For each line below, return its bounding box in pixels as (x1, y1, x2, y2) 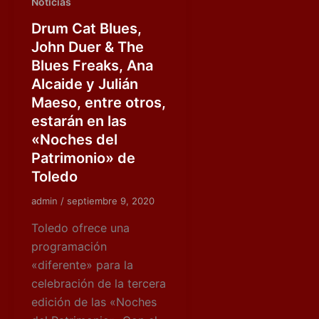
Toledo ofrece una (31, 220, 130, 235)
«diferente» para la (31, 257, 133, 272)
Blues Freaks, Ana (31, 57, 153, 75)
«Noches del (31, 131, 117, 149)
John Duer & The (31, 38, 144, 56)
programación (31, 239, 107, 253)
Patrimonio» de (31, 150, 135, 167)
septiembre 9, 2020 (67, 195, 155, 207)
